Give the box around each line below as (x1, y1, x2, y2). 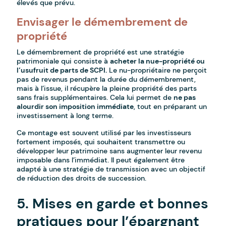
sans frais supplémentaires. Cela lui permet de (17, 93, 174, 102)
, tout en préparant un (134, 102, 207, 111)
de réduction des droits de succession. (17, 174, 147, 183)
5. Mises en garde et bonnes (17, 194, 209, 213)
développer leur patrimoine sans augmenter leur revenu (17, 146, 202, 156)
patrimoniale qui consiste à (17, 56, 110, 66)
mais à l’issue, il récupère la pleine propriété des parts (17, 84, 197, 93)
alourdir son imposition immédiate (17, 102, 134, 111)
